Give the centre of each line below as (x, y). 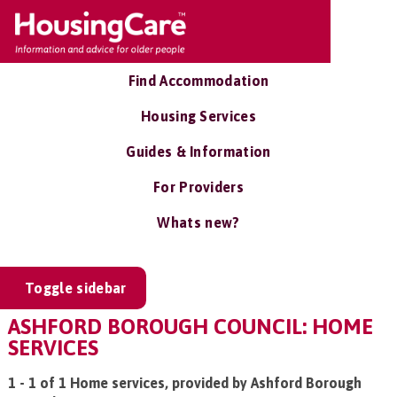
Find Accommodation (198, 81)
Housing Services (198, 116)
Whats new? (198, 222)
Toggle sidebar (76, 288)
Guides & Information (198, 152)
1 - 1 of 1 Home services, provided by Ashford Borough (185, 383)
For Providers (198, 187)
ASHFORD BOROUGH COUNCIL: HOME (191, 327)
